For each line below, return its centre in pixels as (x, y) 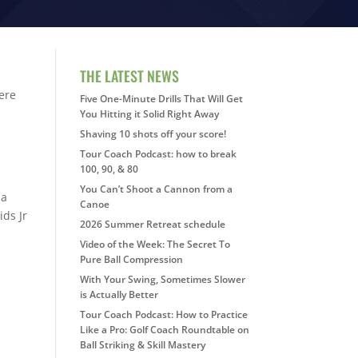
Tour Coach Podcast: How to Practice (163, 314)
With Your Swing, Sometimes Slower (162, 279)
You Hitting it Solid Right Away (149, 113)
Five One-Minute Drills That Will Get (161, 98)
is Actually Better (119, 294)
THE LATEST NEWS (129, 76)
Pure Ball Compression (131, 259)
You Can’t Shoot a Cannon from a (156, 189)
